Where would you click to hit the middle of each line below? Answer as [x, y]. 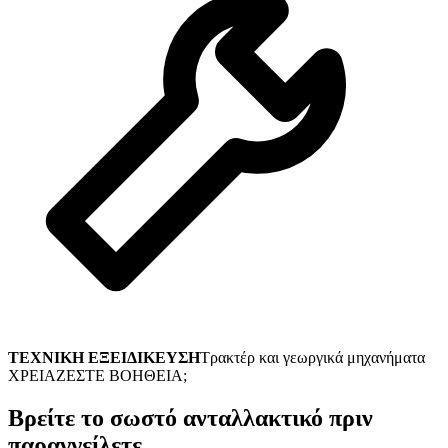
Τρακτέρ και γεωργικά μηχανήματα [312, 358]
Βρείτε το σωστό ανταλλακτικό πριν [190, 418]
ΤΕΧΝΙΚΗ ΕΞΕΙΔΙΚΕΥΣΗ [104, 358]
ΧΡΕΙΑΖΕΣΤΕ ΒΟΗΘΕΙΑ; [97, 376]
